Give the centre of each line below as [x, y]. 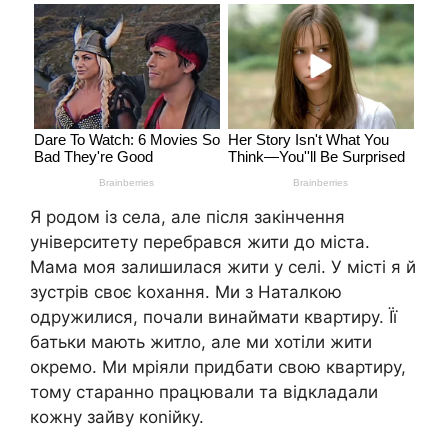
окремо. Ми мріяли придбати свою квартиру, [218, 367]
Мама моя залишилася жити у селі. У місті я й [223, 267]
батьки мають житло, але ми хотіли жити [201, 342]
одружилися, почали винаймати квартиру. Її [213, 317]
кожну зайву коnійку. [117, 417]
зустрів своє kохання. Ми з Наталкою [186, 292]
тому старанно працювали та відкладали [204, 392]
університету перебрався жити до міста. [200, 242]
